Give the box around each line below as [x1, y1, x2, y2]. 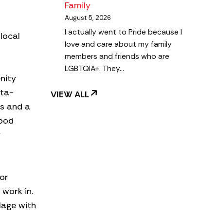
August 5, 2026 [64, 13, 111, 22]
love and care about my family [64, 39, 172, 50]
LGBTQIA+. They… [64, 63, 124, 74]
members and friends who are [64, 51, 169, 62]
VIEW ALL [51, 89, 89, 101]
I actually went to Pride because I [64, 27, 182, 37]
